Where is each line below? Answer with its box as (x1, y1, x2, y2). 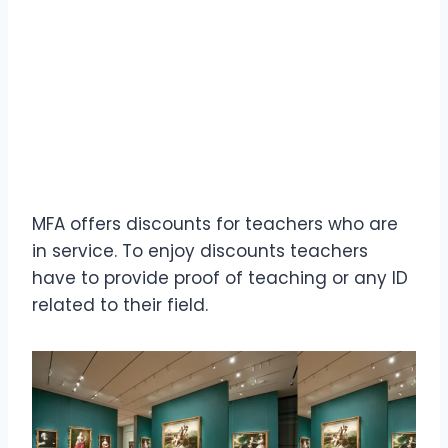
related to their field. (32, 292, 208, 317)
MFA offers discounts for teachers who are (32, 211, 398, 236)
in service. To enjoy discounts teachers (32, 238, 368, 263)
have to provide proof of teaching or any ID (32, 265, 408, 290)
